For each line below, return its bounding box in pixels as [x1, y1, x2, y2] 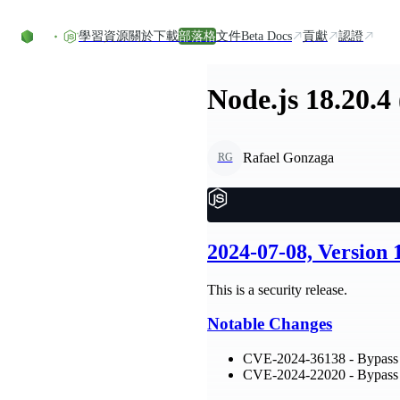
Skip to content [6, 6, 91, 21]
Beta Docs [241, 29, 292, 43]
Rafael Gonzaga [243, 149, 334, 165]
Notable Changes [207, 314, 332, 334]
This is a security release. [207, 281, 347, 297]
